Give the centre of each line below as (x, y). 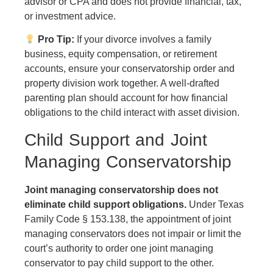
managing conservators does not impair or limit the (133, 233)
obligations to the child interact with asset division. (132, 113)
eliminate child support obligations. (105, 204)
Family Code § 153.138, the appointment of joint (128, 219)
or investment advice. (70, 16)
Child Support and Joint (116, 140)
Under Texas (215, 204)
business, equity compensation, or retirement (121, 54)
